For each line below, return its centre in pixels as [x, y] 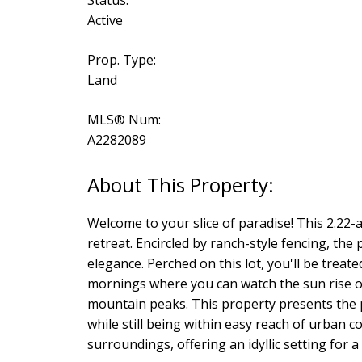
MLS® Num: [124, 119]
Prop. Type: [121, 59]
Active [105, 20]
